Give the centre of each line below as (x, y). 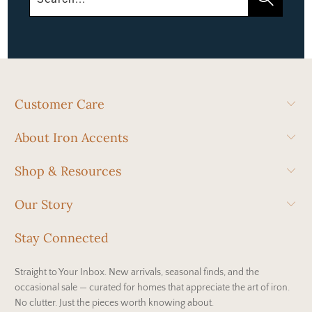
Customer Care (60, 104)
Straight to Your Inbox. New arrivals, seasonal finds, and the (137, 272)
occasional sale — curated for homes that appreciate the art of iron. (153, 287)
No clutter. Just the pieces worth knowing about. (115, 303)
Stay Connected (62, 237)
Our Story (44, 204)
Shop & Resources (68, 171)
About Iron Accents (72, 137)
